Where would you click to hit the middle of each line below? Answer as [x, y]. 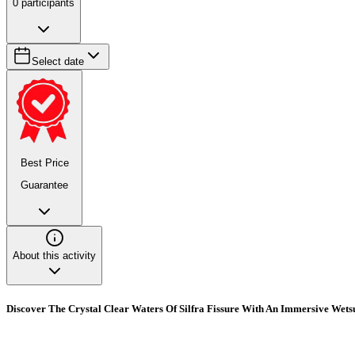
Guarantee [44, 185]
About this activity [54, 255]
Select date [58, 61]
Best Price [44, 162]
